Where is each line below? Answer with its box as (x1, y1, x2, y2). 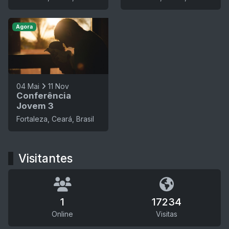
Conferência (16, 90, 71, 101)
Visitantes (18, 151, 73, 165)
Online (52, 209, 73, 218)
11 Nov (48, 81, 69, 90)
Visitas (156, 209, 177, 218)
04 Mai (16, 81, 39, 90)
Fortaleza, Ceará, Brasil (16, 114, 94, 123)
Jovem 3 (16, 100, 54, 111)
